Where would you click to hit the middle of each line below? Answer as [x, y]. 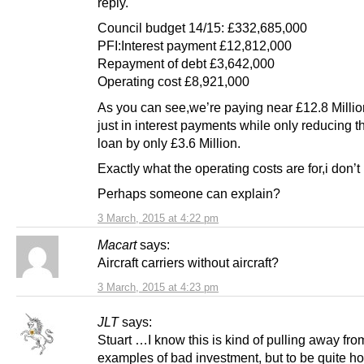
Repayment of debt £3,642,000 [186, 64]
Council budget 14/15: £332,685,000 [202, 28]
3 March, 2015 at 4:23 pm [158, 287]
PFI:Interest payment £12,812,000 [195, 46]
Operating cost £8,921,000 [173, 82]
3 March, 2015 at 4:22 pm [158, 218]
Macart [117, 244]
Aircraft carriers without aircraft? [188, 262]
